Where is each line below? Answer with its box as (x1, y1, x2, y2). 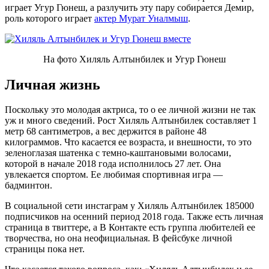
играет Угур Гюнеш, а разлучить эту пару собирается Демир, (5, 2, 254, 13)
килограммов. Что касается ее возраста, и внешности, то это (5, 137, 252, 148)
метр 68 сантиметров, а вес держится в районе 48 (5, 126, 207, 137)
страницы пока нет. (5, 244, 85, 255)
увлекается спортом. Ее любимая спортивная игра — (5, 169, 223, 180)
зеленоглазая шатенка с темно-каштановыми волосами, (5, 148, 231, 159)
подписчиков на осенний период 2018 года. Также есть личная (5, 211, 263, 222)
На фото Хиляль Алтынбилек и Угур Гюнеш (43, 53, 226, 64)
